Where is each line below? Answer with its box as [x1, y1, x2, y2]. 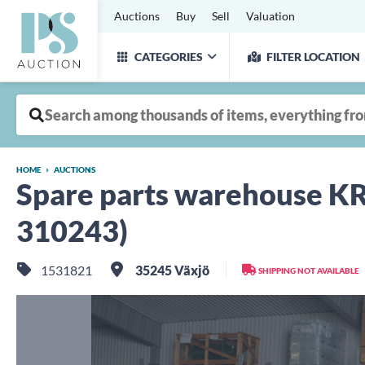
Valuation [246, 9, 295, 23]
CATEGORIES [134, 50, 203, 64]
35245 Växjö [133, 262, 209, 278]
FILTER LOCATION [266, 50, 360, 64]
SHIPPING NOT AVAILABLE [258, 266, 359, 275]
